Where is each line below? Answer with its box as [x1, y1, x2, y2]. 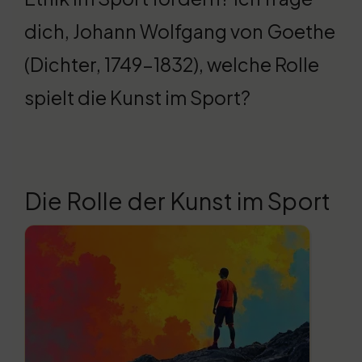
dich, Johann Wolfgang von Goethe [24, 19, 335, 44]
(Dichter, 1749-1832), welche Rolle [24, 53, 319, 77]
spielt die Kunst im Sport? [24, 86, 250, 110]
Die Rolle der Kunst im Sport [24, 186, 330, 216]
